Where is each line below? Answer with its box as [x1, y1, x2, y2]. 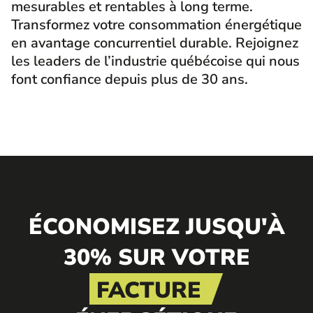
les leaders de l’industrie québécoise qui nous [11, 52, 300, 71]
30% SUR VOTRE [63, 242, 250, 272]
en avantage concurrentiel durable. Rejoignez [11, 34, 298, 52]
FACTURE [96, 275, 201, 305]
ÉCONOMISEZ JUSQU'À [29, 212, 284, 242]
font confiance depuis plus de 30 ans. [11, 70, 248, 89]
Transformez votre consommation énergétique [11, 15, 302, 34]
